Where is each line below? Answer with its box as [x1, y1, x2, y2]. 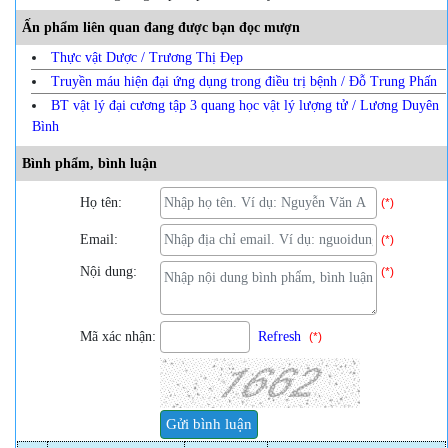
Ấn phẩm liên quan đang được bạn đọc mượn [22, 19, 300, 35]
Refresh [258, 328, 301, 344]
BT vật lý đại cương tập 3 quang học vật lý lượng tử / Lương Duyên [51, 97, 439, 113]
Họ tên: [80, 194, 126, 210]
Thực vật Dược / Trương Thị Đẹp [51, 49, 243, 65]
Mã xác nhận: [80, 328, 160, 344]
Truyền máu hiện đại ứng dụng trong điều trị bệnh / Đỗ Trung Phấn [51, 73, 437, 89]
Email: [80, 231, 122, 247]
